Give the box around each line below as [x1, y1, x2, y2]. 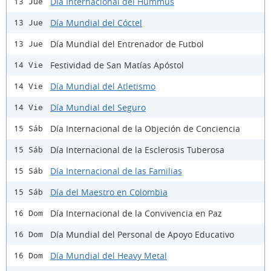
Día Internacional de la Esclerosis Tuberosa [50, 143, 224, 155]
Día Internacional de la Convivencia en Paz [50, 207, 222, 219]
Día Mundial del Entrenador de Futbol [50, 38, 204, 50]
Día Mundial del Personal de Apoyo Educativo [50, 228, 234, 240]
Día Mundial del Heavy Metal [50, 249, 167, 261]
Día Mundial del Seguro [50, 101, 146, 113]
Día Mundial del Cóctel [50, 16, 142, 28]
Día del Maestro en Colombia [50, 186, 168, 198]
